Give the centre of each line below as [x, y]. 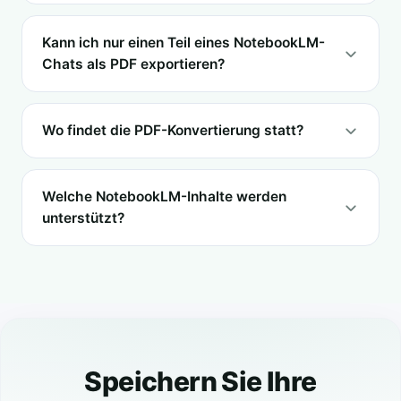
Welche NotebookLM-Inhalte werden [164, 196]
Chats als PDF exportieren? [133, 64]
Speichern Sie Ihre [200, 381]
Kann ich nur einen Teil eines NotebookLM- [183, 42]
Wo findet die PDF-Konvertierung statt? [173, 130]
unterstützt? [83, 218]
